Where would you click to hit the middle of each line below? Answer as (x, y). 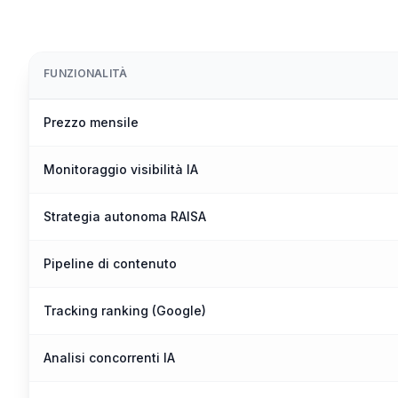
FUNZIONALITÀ (86, 73)
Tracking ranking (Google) (125, 310)
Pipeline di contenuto (110, 263)
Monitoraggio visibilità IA (121, 169)
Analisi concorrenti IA (109, 358)
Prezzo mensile (91, 122)
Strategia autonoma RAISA (125, 216)
